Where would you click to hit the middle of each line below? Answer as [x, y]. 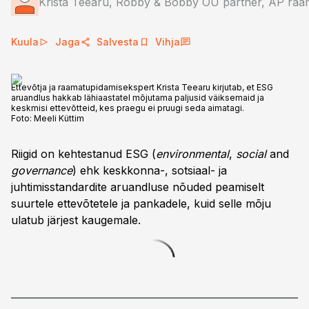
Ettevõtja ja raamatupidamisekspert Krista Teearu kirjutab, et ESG [142, 87]
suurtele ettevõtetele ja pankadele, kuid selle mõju [141, 203]
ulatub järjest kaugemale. [76, 220]
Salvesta [118, 42]
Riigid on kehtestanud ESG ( [83, 154]
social [253, 154]
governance [42, 170]
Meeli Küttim [59, 118]
